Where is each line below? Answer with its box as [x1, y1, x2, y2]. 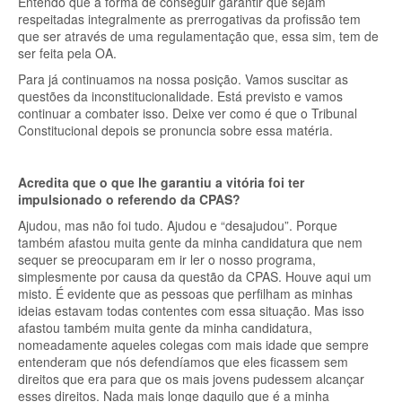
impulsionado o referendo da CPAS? [18, 190, 240, 208]
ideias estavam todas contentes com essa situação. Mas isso [18, 301, 364, 319]
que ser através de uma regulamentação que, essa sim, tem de [18, 27, 379, 45]
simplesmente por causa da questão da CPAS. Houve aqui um [18, 267, 371, 285]
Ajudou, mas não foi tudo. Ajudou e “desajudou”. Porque [18, 216, 337, 234]
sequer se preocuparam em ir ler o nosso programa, [18, 250, 316, 268]
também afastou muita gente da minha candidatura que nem [18, 233, 363, 251]
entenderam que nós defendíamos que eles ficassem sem [18, 353, 348, 371]
